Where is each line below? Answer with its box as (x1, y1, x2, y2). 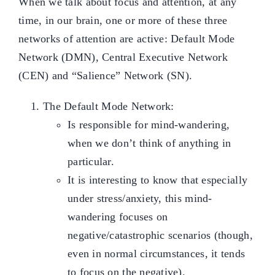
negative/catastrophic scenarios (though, (68, 229, 253, 242)
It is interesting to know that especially (68, 174, 248, 187)
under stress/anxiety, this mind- (68, 192, 212, 205)
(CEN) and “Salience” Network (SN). (18, 69, 193, 82)
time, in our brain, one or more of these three (18, 14, 228, 27)
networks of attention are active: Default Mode (18, 33, 235, 45)
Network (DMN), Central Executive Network (18, 51, 228, 64)
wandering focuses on (68, 211, 168, 223)
